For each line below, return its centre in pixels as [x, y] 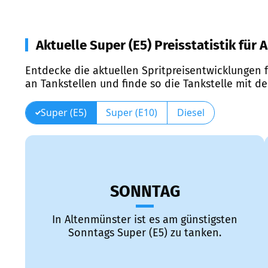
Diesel [191, 112]
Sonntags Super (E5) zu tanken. [145, 233]
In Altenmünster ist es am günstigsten [145, 220]
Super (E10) [132, 112]
